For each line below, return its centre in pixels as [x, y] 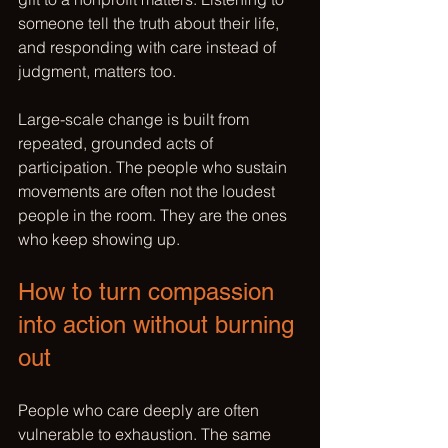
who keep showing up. [99, 239]
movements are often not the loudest [148, 191]
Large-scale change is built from [135, 119]
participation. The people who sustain [154, 167]
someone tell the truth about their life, [150, 23]
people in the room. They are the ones [154, 215]
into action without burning [159, 324]
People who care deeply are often [140, 410]
